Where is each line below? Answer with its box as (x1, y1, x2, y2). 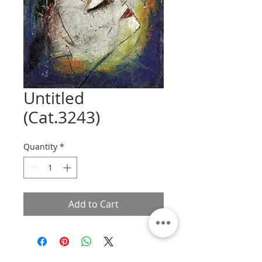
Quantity (23, 141, 57, 152)
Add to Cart (68, 198, 119, 211)
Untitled (23, 87, 84, 109)
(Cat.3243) (23, 106, 100, 128)
